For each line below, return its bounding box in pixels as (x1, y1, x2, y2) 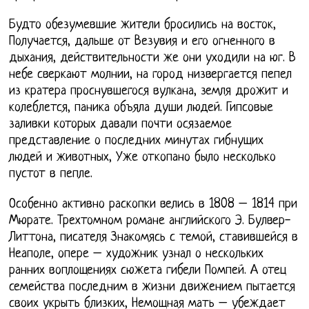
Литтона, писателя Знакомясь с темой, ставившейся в (9, 230, 299, 246)
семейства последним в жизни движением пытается (9, 280, 296, 295)
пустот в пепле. (9, 167, 93, 182)
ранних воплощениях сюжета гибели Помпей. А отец (9, 263, 287, 279)
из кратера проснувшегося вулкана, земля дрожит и (9, 84, 289, 99)
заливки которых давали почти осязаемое (9, 117, 232, 132)
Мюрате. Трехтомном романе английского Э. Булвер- (9, 214, 291, 229)
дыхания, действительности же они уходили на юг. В (9, 51, 297, 66)
